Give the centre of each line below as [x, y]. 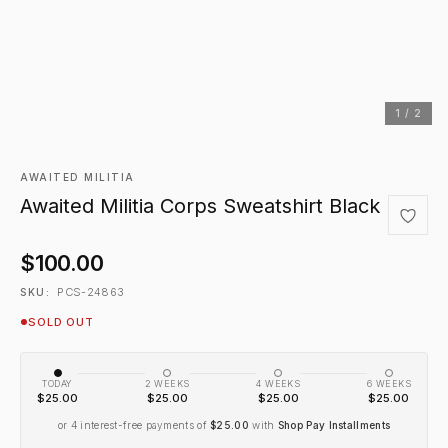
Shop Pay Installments [334, 425]
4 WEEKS [278, 383]
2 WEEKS [167, 383]
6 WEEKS [389, 383]
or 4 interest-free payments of [134, 425]
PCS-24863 [91, 292]
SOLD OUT [61, 322]
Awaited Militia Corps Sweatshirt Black [200, 206]
